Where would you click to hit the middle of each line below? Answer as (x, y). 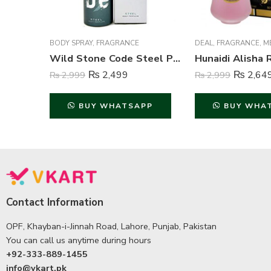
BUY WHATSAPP (116, 106)
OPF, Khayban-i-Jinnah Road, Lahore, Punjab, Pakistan (111, 226)
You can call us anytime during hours (79, 240)
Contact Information (55, 202)
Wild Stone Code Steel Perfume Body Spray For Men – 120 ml (177, 58)
